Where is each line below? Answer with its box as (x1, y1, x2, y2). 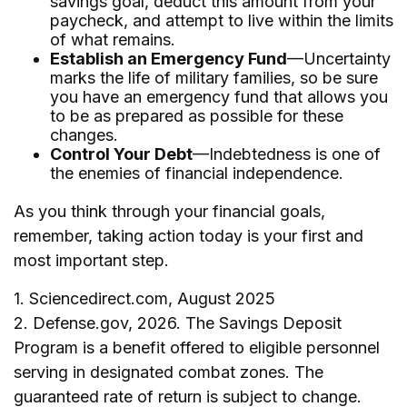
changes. (50, 125, 118, 144)
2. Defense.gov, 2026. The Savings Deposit (14, 313, 342, 333)
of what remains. (50, 30, 175, 49)
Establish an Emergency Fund (50, 49, 287, 68)
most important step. (14, 251, 169, 270)
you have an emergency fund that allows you (50, 87, 388, 106)
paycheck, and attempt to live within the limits (50, 11, 393, 30)
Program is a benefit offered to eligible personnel (14, 338, 380, 357)
